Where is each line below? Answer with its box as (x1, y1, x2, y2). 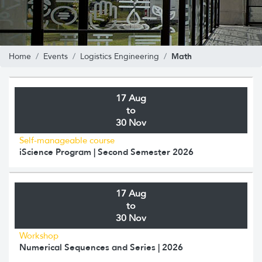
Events (43, 51, 68, 61)
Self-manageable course (19, 135, 115, 146)
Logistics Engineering (80, 51, 159, 61)
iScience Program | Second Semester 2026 (19, 146, 194, 157)
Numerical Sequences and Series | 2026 (19, 241, 183, 253)
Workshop (19, 230, 58, 241)
